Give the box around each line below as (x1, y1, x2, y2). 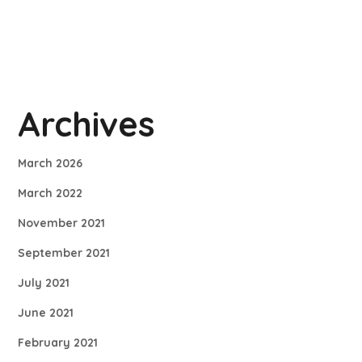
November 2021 (18, 216, 106, 231)
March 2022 (18, 186, 83, 201)
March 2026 (18, 156, 83, 171)
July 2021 (18, 276, 70, 291)
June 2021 (18, 305, 74, 321)
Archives (18, 103, 156, 146)
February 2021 (18, 335, 99, 351)
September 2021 (18, 246, 111, 261)
